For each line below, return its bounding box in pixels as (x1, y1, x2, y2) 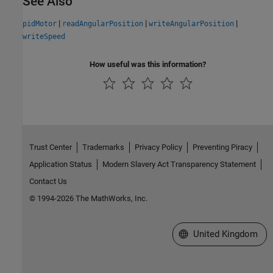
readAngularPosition (62, 19, 143, 28)
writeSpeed (23, 32, 65, 41)
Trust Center (29, 142, 72, 152)
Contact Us (29, 176, 67, 186)
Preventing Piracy (192, 142, 252, 152)
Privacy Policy (134, 142, 182, 152)
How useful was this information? (90, 59, 206, 69)
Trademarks (82, 142, 124, 152)
